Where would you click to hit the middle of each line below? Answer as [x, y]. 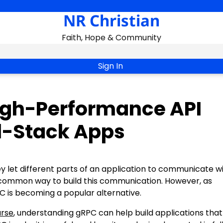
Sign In [111, 66]
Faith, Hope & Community [111, 38]
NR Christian [111, 20]
